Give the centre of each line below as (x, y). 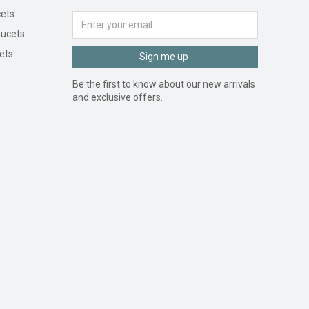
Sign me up (163, 56)
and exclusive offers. (117, 97)
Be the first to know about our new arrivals (163, 84)
